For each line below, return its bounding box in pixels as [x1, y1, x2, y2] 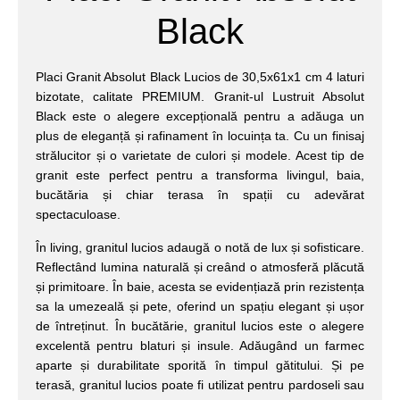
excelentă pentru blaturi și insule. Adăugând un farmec [36, 337, 364, 353]
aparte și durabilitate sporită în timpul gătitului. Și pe [36, 357, 364, 372]
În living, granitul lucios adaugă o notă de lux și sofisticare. [36, 239, 364, 254]
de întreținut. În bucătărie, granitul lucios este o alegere [36, 318, 364, 333]
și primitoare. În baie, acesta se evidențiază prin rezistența [36, 279, 364, 294]
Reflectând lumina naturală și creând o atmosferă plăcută [36, 259, 364, 274]
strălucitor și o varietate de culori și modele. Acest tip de [36, 148, 364, 163]
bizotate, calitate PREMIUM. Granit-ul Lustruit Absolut [36, 89, 364, 104]
